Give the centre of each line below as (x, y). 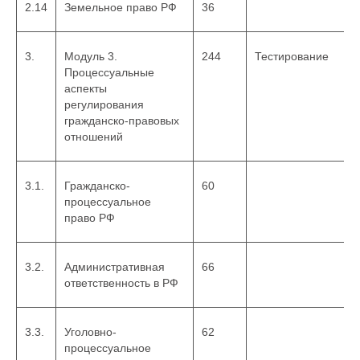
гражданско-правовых (122, 121)
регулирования (104, 104)
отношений (94, 137)
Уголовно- (90, 332)
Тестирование (292, 56)
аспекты (86, 88)
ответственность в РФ (121, 283)
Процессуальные (109, 72)
